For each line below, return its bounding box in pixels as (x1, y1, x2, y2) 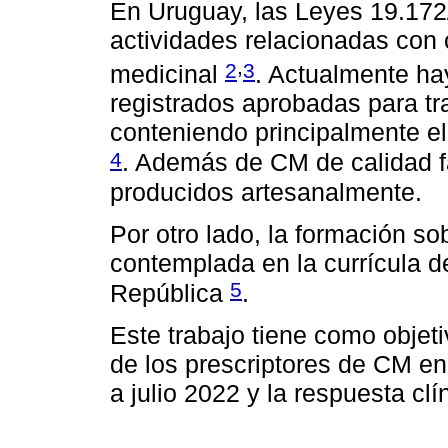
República (110, 279, 230, 308)
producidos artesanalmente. (110, 177, 422, 206)
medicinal (110, 60, 225, 89)
